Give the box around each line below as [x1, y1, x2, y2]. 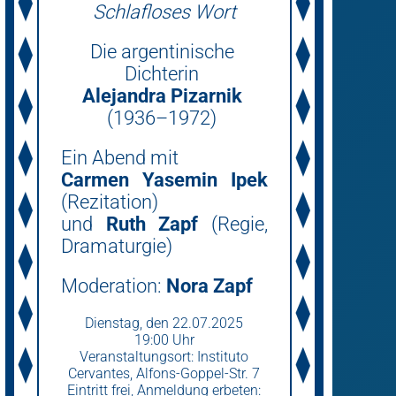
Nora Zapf [165, 275, 253, 297]
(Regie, [198, 213, 268, 235]
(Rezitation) [60, 191, 163, 213]
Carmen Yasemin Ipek [60, 169, 268, 191]
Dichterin [125, 63, 204, 85]
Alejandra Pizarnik [81, 85, 242, 107]
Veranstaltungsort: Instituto [80, 348, 249, 365]
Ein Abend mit [60, 147, 183, 169]
